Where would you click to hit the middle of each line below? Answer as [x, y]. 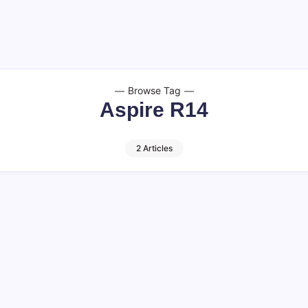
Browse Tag [154, 90]
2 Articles [154, 148]
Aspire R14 [154, 110]
